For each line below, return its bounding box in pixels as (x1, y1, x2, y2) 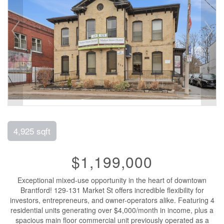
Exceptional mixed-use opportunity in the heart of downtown (17, 174, 206, 185)
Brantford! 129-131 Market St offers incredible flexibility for (20, 184, 204, 195)
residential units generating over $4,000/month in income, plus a (10, 204, 213, 215)
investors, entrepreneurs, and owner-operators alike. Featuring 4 (9, 194, 214, 205)
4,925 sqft (13, 124, 50, 137)
